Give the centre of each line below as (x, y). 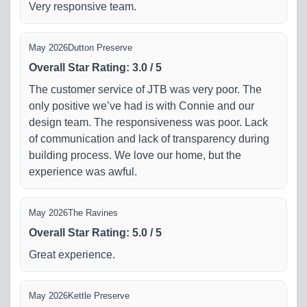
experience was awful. (83, 171)
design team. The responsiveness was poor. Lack (148, 122)
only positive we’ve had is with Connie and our (142, 106)
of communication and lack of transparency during (149, 138)
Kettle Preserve (99, 295)
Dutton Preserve (100, 47)
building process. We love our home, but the (135, 155)
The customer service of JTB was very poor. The (145, 89)
